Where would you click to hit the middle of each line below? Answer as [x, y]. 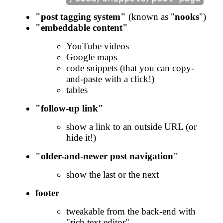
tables [77, 90]
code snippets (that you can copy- [130, 68]
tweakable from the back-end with [131, 211]
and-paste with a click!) [110, 79]
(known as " [150, 16]
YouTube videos [98, 46]
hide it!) [81, 137]
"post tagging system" [80, 16]
